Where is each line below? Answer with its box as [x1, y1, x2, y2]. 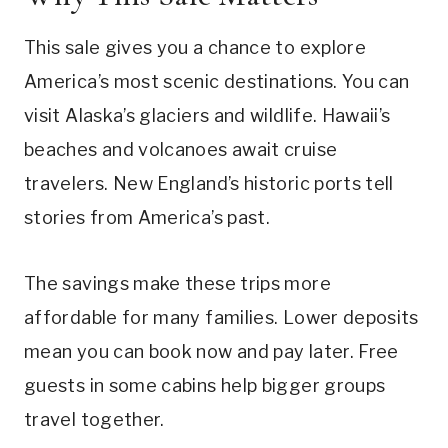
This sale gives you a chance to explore [24, 37, 367, 59]
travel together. [24, 409, 165, 431]
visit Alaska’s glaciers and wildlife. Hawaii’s [24, 105, 391, 127]
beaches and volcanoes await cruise [24, 139, 338, 161]
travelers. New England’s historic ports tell [24, 173, 394, 195]
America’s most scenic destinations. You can [24, 71, 410, 93]
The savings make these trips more [24, 273, 331, 295]
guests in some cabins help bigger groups [24, 375, 386, 397]
